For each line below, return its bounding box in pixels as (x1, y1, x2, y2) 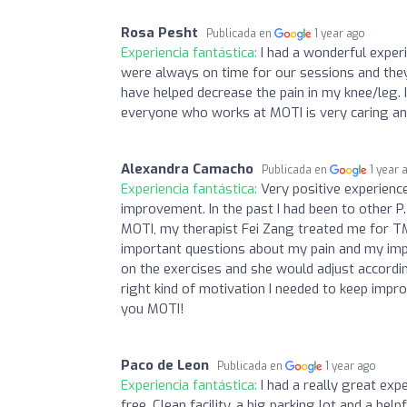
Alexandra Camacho (121, 159, 253, 178)
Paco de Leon (121, 355, 209, 374)
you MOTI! (121, 299, 184, 318)
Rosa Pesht (121, 23, 198, 42)
